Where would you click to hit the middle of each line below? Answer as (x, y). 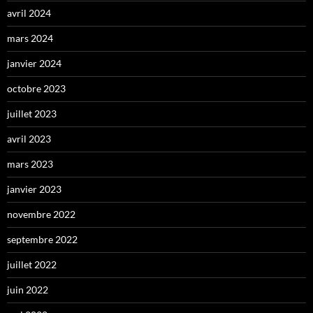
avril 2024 (29, 13)
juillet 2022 (32, 265)
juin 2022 (28, 290)
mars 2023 (30, 164)
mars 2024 (30, 38)
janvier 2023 (34, 189)
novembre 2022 (41, 214)
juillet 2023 (32, 114)
